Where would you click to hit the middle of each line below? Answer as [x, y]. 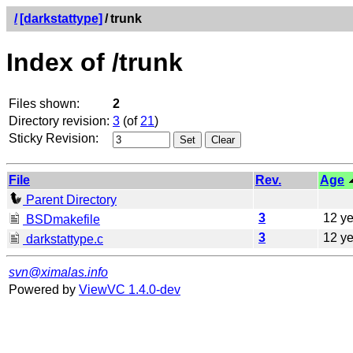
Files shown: [44, 103]
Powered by [44, 289]
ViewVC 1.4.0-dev [130, 289]
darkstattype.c [63, 239]
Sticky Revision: [54, 138]
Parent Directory [70, 199]
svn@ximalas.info [58, 272]
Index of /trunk [95, 63]
